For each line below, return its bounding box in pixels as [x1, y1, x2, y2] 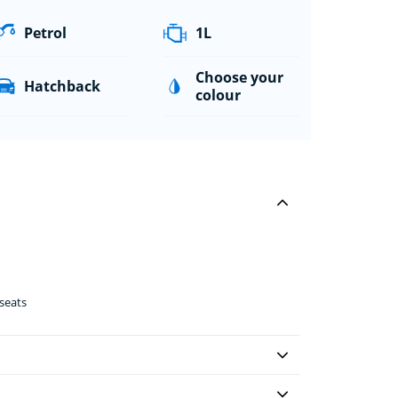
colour [195, 84, 241, 105]
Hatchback [24, 76, 101, 96]
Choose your [195, 67, 283, 87]
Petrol [24, 22, 68, 43]
